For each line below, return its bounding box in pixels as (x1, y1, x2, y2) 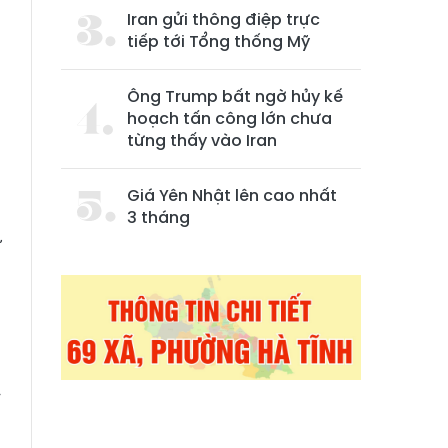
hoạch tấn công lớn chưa (127, 107, 332, 130)
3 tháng (127, 206, 190, 229)
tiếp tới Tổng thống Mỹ (127, 30, 310, 53)
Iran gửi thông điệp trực (127, 8, 320, 31)
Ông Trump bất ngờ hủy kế (127, 85, 343, 108)
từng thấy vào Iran (127, 129, 277, 152)
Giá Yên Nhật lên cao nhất (127, 184, 337, 207)
